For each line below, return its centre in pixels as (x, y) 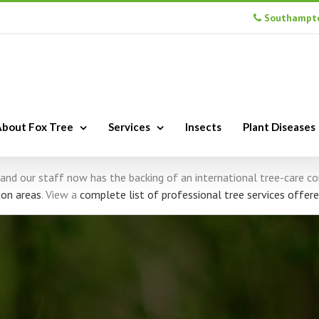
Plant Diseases (279, 127)
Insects (203, 127)
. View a (61, 194)
